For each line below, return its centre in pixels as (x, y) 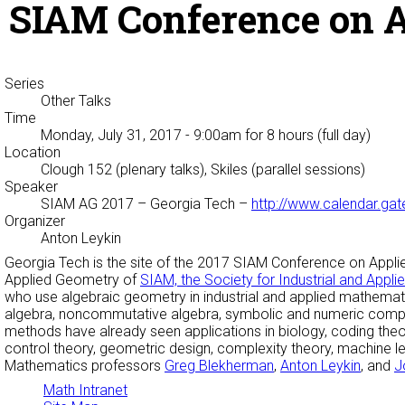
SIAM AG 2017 (87, 204)
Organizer (35, 221)
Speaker (31, 187)
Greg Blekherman (219, 366)
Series (24, 84)
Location (33, 153)
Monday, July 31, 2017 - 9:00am (141, 136)
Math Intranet (85, 391)
